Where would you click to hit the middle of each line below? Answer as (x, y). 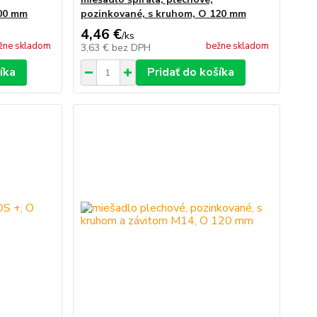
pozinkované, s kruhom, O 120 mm (163, 14)
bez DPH (131, 48)
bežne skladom (237, 46)
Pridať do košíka (190, 72)
